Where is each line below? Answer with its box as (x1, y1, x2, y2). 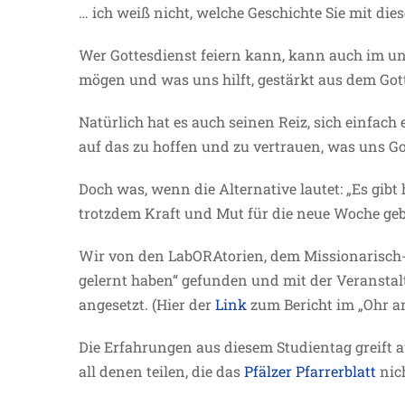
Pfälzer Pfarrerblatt (244, 362, 376, 381)
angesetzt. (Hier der (79, 295, 215, 314)
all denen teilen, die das (79, 362, 244, 381)
